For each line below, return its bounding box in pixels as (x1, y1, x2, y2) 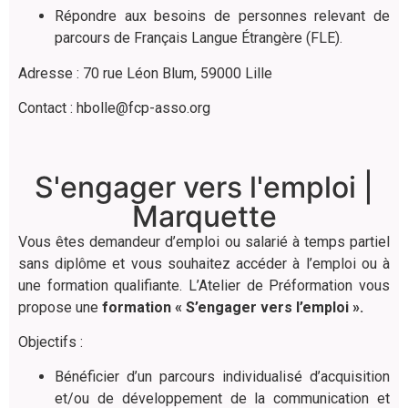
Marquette (131, 198, 277, 234)
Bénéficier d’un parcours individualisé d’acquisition (55, 368, 390, 386)
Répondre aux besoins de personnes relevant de (55, 7, 390, 25)
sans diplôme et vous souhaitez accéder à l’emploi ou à (18, 254, 390, 272)
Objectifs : (18, 332, 87, 351)
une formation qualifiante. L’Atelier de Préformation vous (18, 276, 390, 294)
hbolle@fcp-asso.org (76, 99, 210, 117)
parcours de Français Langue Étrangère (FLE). (55, 29, 342, 47)
